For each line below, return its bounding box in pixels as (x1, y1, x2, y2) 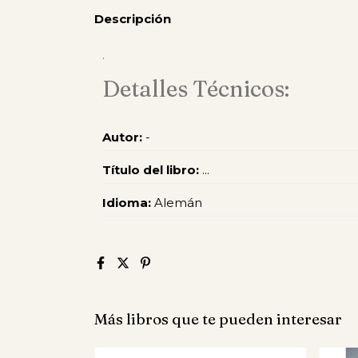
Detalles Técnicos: (102, 74, 289, 102)
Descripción (94, 10, 171, 26)
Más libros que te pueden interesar (94, 308, 342, 328)
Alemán (151, 194, 202, 210)
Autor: (102, 129, 142, 145)
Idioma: (102, 194, 151, 210)
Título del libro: (102, 161, 199, 177)
